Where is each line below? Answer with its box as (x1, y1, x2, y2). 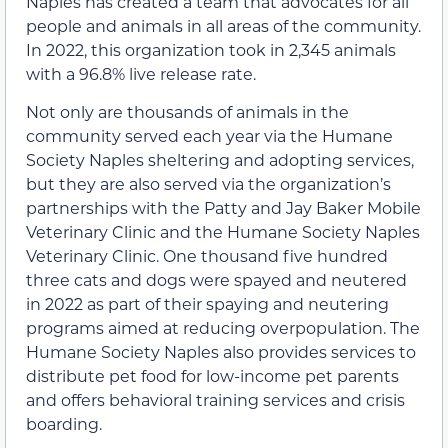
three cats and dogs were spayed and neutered (26, 269, 407, 291)
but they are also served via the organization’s (26, 173, 391, 195)
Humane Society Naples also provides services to (26, 341, 416, 363)
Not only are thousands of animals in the (26, 101, 349, 123)
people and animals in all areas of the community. (26, 15, 421, 37)
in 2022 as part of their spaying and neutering (26, 293, 389, 315)
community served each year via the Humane (26, 125, 393, 147)
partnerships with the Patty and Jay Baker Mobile (26, 197, 421, 219)
